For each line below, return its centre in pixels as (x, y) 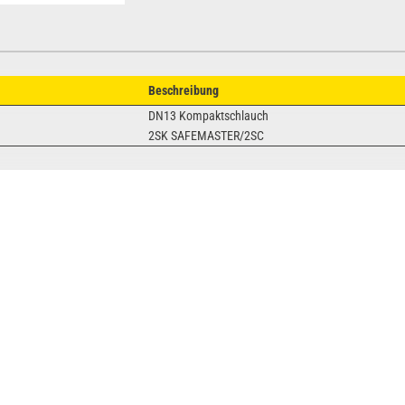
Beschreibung (184, 90)
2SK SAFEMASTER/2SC (207, 135)
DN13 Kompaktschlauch (209, 115)
